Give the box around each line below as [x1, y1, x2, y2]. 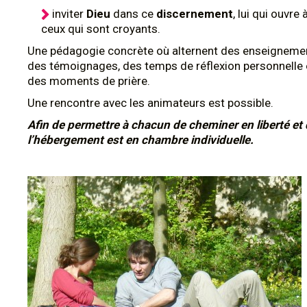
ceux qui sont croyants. [41, 22, 160, 36]
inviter [52, 7, 86, 21]
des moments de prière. [27, 74, 150, 88]
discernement [156, 7, 233, 21]
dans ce [113, 7, 156, 21]
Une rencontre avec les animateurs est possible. [27, 96, 273, 110]
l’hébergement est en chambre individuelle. [27, 133, 254, 147]
